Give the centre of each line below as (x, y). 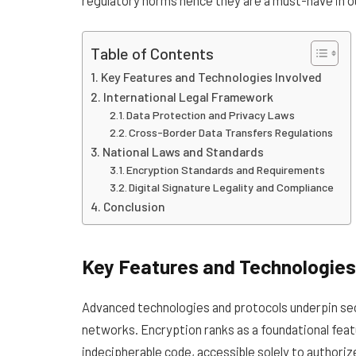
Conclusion (135, 207)
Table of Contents (152, 53)
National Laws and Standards (184, 152)
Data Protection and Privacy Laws (211, 115)
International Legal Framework (189, 97)
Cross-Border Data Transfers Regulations (231, 133)
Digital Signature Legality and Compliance (232, 188)
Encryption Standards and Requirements (226, 170)
